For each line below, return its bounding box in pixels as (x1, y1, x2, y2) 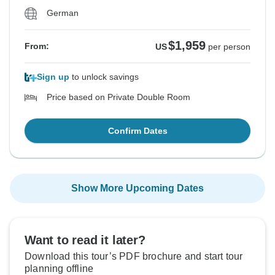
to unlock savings (69, 72, 139, 82)
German (47, 8, 79, 18)
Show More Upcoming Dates (71, 183, 204, 194)
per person (208, 42, 250, 52)
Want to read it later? (25, 233, 145, 247)
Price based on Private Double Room (47, 92, 190, 103)
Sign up (37, 72, 69, 82)
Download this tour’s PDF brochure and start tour (25, 251, 243, 262)
